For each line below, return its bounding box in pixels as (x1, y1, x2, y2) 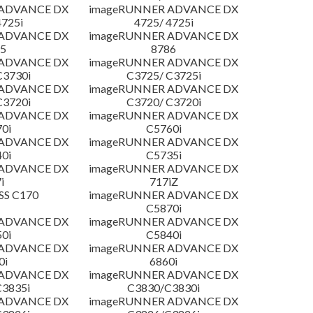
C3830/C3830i (127, 281, 201, 295)
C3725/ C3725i (126, 68, 201, 82)
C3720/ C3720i (126, 95, 201, 109)
